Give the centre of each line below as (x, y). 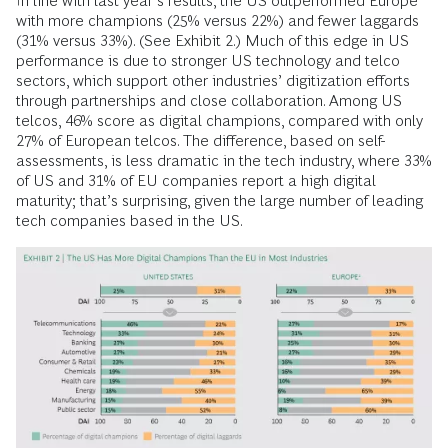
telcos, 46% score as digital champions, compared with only (219, 120)
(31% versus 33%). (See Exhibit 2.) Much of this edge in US (212, 40)
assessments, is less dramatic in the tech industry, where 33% (224, 160)
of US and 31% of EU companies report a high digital (196, 180)
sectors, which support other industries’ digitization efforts (213, 80)
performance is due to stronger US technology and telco (208, 60)
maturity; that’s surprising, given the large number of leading (219, 200)
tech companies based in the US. (129, 220)
